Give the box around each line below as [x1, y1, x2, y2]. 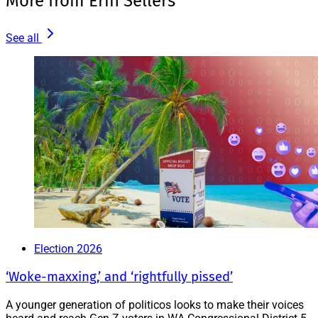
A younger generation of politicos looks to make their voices [6, 297, 304, 312]
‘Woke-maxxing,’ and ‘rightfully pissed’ [6, 268, 233, 285]
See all [6, 31, 39, 45]
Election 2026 [34, 242, 102, 256]
